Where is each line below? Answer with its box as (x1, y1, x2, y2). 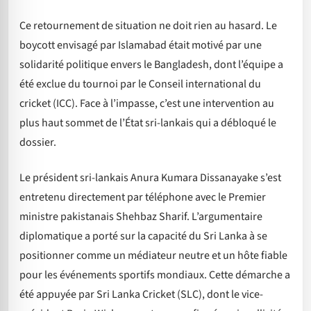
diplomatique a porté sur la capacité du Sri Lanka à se (19, 228, 267, 244)
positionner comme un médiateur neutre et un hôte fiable (19, 247, 287, 263)
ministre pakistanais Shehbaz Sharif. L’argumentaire (19, 208, 262, 224)
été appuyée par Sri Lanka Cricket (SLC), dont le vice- (19, 286, 263, 302)
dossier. (19, 135, 56, 151)
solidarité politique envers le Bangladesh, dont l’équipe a (19, 57, 283, 73)
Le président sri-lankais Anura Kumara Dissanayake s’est (19, 169, 281, 185)
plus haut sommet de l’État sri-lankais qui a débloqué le (19, 115, 276, 131)
